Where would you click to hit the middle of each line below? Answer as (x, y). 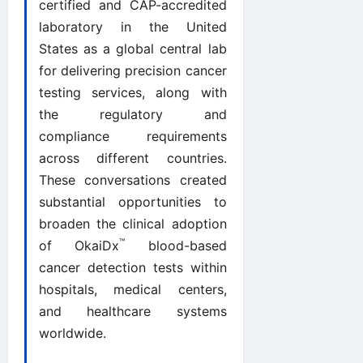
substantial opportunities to (133, 202)
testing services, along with (133, 93)
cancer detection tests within (133, 268)
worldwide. (73, 333)
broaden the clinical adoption (133, 224)
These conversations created (133, 180)
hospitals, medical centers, (133, 290)
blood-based (176, 246)
